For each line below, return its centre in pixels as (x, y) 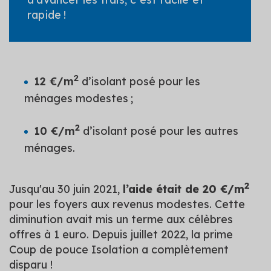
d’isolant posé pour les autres (159, 131)
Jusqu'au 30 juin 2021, (66, 189)
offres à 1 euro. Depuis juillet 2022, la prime (121, 234)
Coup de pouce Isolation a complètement (119, 249)
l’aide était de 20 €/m (184, 189)
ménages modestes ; (79, 98)
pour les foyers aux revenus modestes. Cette (127, 204)
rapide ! (47, 15)
